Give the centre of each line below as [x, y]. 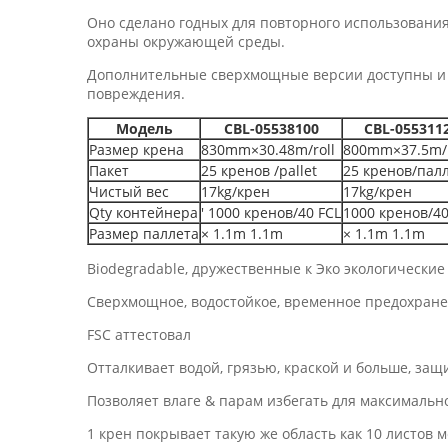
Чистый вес [129, 191]
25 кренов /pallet [259, 170]
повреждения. [136, 93]
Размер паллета [144, 233]
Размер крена [136, 149]
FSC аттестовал [139, 334]
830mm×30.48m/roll [268, 149]
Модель [144, 128]
